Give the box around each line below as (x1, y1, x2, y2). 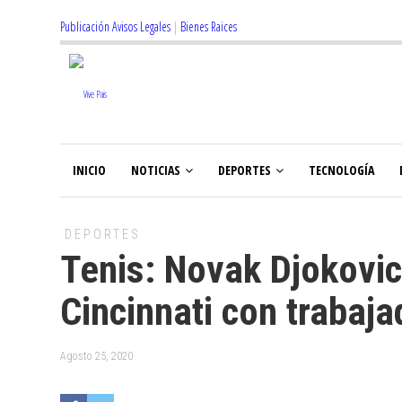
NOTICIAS (131, 162, 180, 179)
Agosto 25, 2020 (60, 350, 133, 363)
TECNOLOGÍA (309, 162, 374, 179)
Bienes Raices (180, 18, 237, 35)
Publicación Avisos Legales (60, 18, 170, 35)
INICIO (73, 162, 106, 179)
